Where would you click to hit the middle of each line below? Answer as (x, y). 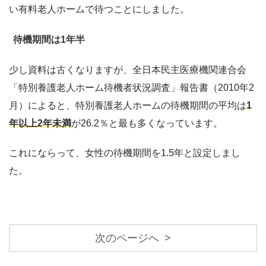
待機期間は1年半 (49, 40)
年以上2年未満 (40, 123)
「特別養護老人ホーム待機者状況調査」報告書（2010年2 (132, 88)
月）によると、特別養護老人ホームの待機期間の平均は (128, 106)
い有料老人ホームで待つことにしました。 (99, 9)
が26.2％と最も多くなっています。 (147, 123)
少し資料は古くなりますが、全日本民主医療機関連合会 (128, 70)
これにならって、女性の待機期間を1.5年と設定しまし (125, 153)
